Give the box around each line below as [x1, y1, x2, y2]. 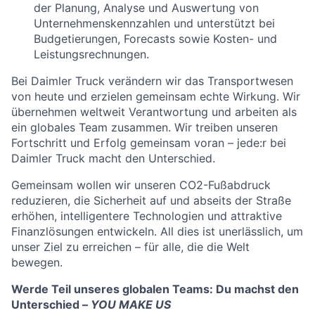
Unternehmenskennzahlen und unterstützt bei [34, 16, 275, 30]
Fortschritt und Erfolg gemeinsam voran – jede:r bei [11, 136, 286, 150]
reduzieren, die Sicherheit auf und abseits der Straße [11, 193, 291, 207]
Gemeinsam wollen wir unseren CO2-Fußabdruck [11, 178, 271, 192]
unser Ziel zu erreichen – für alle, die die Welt [11, 240, 250, 254]
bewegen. [11, 255, 63, 269]
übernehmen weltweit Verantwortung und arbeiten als [11, 105, 297, 119]
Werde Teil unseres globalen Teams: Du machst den [11, 282, 299, 296]
